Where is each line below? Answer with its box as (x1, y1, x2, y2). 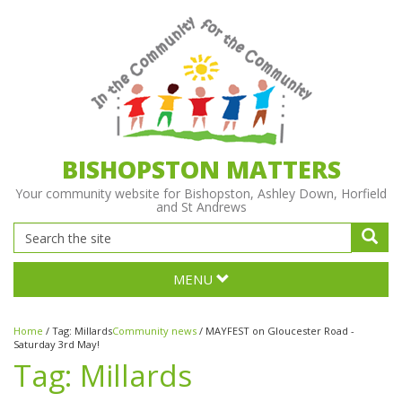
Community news (112, 324, 197, 337)
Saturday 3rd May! (13, 337, 100, 351)
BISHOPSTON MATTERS (61, 153, 341, 186)
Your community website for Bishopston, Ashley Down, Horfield (15, 185, 387, 202)
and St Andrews (155, 198, 247, 215)
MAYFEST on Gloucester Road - (205, 324, 354, 337)
